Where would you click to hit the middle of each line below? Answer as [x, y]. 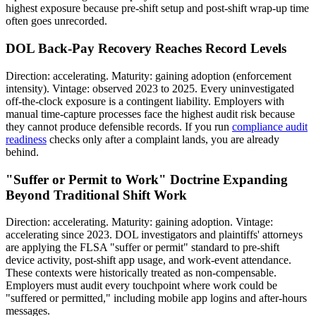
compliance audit [270, 126]
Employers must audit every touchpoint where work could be [141, 286]
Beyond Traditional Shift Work [96, 195]
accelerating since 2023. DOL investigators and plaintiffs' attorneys [154, 235]
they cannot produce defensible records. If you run [119, 126]
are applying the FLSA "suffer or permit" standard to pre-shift [142, 248]
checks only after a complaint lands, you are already [163, 139]
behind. [22, 152]
